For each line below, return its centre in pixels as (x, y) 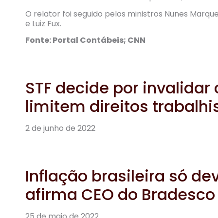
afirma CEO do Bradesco (120, 194)
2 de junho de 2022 (60, 128)
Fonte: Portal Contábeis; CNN (85, 40)
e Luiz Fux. (43, 23)
